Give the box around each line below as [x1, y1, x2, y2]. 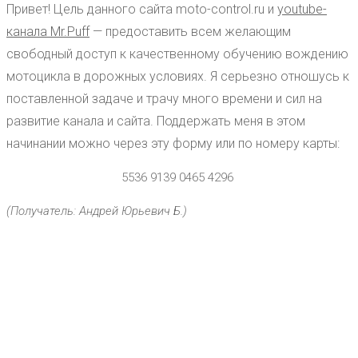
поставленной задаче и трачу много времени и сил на [6, 90, 322, 106]
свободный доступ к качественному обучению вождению [6, 46, 348, 62]
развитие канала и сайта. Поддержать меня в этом [6, 113, 305, 129]
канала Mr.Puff [6, 23, 89, 39]
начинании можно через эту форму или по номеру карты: [6, 135, 340, 151]
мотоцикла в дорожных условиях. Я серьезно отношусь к [6, 68, 349, 84]
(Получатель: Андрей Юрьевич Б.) [6, 203, 187, 218]
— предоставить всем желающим [89, 23, 291, 39]
